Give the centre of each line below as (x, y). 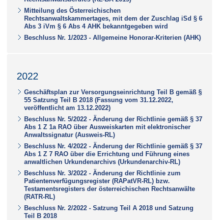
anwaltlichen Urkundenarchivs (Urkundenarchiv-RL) (102, 162)
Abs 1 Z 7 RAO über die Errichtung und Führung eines (107, 154)
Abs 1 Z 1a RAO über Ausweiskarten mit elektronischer (107, 127)
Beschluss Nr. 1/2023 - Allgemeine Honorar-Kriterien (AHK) (112, 37)
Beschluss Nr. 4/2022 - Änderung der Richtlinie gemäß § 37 (113, 146)
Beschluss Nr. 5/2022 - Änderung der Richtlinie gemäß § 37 (113, 119)
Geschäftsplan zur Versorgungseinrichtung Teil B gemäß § (113, 92)
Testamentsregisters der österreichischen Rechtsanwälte (110, 189)
